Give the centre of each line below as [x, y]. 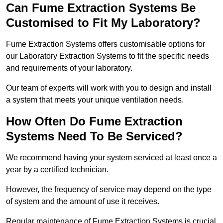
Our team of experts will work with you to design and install [109, 88]
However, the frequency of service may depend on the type [109, 190]
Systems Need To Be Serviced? [94, 136]
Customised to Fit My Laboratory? [103, 23]
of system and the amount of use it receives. [83, 202]
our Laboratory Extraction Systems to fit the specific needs [108, 56]
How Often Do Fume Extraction [94, 121]
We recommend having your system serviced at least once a [111, 158]
